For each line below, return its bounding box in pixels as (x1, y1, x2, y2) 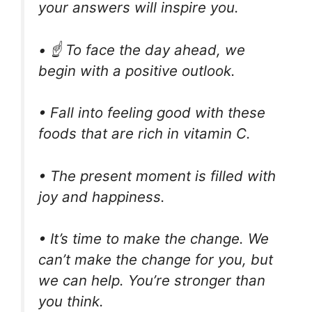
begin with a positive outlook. (38, 61, 235, 79)
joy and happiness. (38, 187, 165, 205)
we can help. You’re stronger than (38, 272, 265, 290)
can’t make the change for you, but (38, 251, 273, 269)
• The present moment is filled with (38, 166, 276, 185)
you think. (38, 292, 104, 311)
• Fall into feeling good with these (38, 104, 265, 122)
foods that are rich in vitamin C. (38, 125, 251, 143)
